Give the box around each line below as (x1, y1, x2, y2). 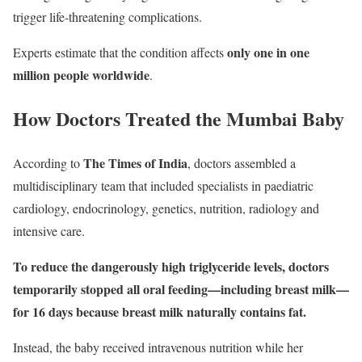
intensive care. (13, 222, 85, 240)
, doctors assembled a (187, 154, 296, 172)
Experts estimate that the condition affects (13, 43, 227, 61)
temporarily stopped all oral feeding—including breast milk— (13, 280, 349, 299)
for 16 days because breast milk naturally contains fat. (13, 302, 306, 322)
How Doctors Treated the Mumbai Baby (13, 104, 344, 133)
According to (13, 154, 83, 172)
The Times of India (83, 154, 187, 173)
